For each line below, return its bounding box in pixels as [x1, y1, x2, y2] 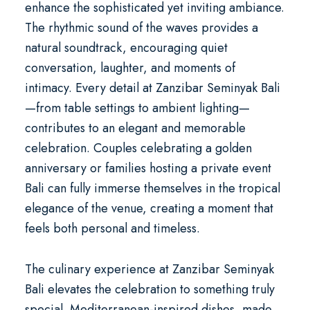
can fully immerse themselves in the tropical [44, 179, 280, 197]
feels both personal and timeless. [24, 219, 200, 237]
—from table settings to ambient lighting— [24, 99, 250, 117]
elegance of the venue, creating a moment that [24, 199, 273, 217]
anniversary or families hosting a [24, 159, 201, 177]
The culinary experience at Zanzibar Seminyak [24, 260, 274, 278]
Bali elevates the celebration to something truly [24, 280, 275, 298]
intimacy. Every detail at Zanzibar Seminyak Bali [24, 79, 280, 97]
